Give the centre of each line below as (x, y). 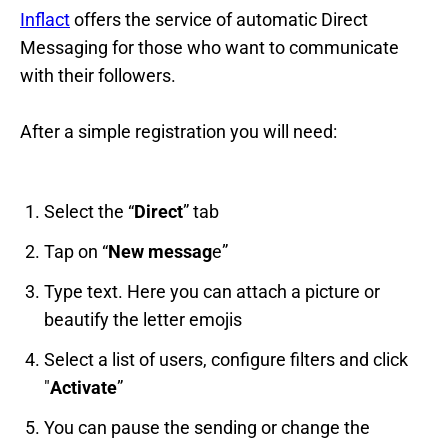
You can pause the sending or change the (207, 428)
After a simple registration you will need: (178, 132)
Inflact (45, 20)
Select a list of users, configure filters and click (226, 360)
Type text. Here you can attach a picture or (212, 292)
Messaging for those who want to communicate (209, 48)
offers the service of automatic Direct (219, 20)
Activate (83, 388)
